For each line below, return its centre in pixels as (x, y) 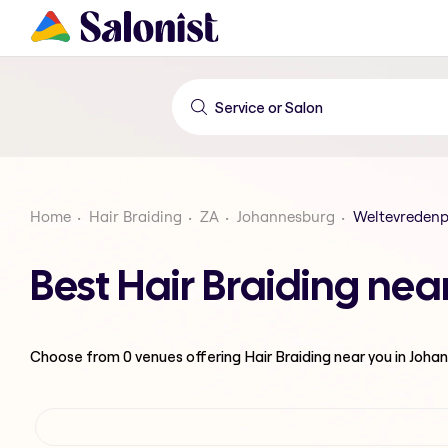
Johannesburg (286, 216)
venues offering (188, 356)
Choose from (76, 356)
